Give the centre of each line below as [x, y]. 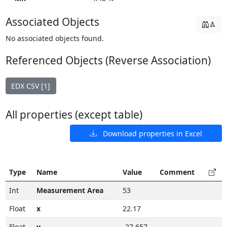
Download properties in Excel [149, 133]
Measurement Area [70, 191]
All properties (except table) [74, 115]
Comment [177, 172]
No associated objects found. [54, 38]
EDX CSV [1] [31, 86]
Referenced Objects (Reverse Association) [108, 60]
